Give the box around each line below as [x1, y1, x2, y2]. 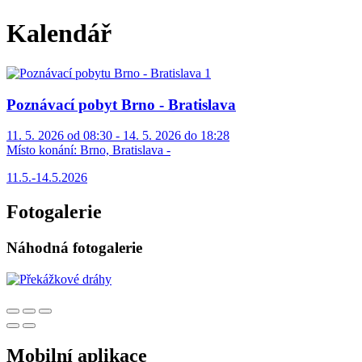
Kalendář [6, 19, 112, 48]
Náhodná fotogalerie [6, 239, 142, 257]
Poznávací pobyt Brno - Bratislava [6, 95, 236, 113]
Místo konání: [6, 143, 77, 158]
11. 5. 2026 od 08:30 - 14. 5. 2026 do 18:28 [6, 128, 229, 143]
